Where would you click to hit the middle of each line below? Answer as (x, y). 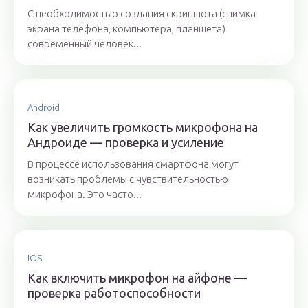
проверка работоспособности (114, 293)
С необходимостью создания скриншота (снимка (142, 14)
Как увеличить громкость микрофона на (143, 128)
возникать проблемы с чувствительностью (128, 179)
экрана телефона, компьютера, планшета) (126, 29)
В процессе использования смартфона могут (133, 164)
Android (44, 108)
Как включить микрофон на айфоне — (137, 278)
